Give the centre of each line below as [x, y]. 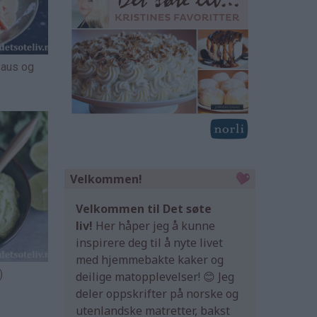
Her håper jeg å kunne [154, 226]
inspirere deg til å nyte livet [149, 243]
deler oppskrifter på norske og [157, 294]
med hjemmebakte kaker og [150, 260]
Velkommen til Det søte [144, 209]
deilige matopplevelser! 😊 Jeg [155, 277]
